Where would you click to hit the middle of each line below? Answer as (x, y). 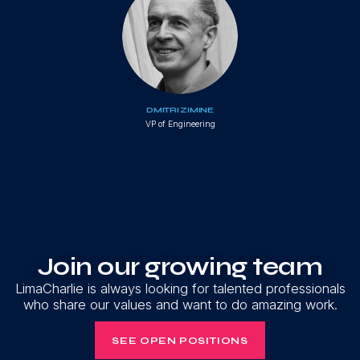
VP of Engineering (180, 123)
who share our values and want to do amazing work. (180, 304)
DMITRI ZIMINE (180, 109)
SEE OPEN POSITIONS (180, 340)
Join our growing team (180, 266)
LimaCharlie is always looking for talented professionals (180, 288)
